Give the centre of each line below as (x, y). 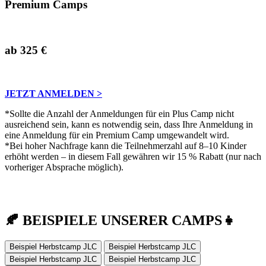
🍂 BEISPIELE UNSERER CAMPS (113, 220)
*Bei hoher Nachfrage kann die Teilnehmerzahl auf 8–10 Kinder (126, 145)
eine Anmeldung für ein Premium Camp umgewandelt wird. (117, 135)
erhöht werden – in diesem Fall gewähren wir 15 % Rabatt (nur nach (133, 156)
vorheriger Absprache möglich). (64, 167)
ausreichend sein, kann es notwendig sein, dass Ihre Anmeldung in (129, 124)
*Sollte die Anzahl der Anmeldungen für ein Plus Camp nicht (119, 113)
